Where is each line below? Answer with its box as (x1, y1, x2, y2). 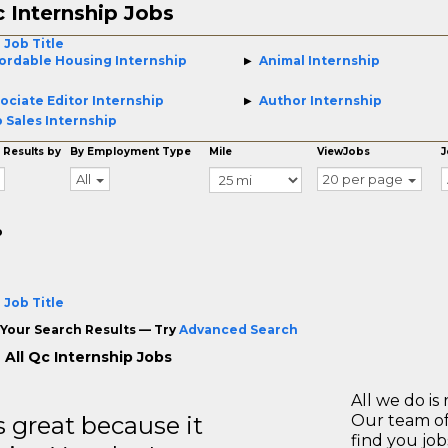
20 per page (323, 171, 404, 187)
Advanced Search (178, 322, 298, 337)
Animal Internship (258, 53, 380, 68)
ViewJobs (317, 145, 371, 158)
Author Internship (258, 93, 382, 108)
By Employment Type (70, 145, 192, 158)
